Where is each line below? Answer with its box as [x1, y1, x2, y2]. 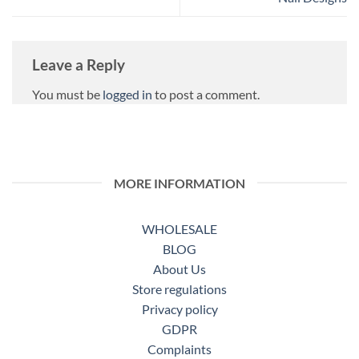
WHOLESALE [142, 220, 217, 236]
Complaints [147, 341, 212, 357]
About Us [153, 260, 206, 276]
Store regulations [132, 280, 227, 296]
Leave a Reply [32, 54, 128, 74]
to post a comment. [152, 87, 260, 103]
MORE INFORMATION [114, 175, 245, 191]
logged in [103, 87, 152, 103]
